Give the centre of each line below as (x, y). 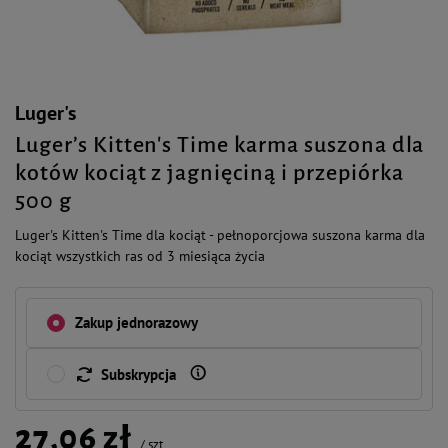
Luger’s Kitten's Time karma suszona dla (220, 145)
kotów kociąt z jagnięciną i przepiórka (209, 173)
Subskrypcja (138, 374)
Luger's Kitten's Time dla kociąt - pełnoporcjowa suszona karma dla (220, 235)
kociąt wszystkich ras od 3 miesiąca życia (140, 256)
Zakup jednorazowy (136, 322)
